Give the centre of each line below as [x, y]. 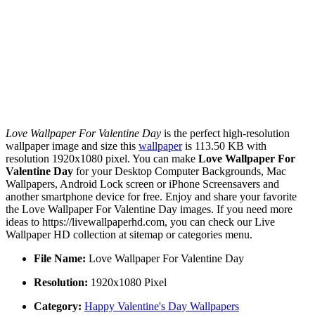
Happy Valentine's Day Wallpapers [162, 307]
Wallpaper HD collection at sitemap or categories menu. [129, 235]
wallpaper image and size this [72, 146]
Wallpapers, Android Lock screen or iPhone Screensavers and [142, 184]
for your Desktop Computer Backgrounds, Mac [180, 172]
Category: [58, 307]
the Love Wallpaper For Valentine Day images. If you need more [149, 210]
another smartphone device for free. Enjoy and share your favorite [151, 197]
